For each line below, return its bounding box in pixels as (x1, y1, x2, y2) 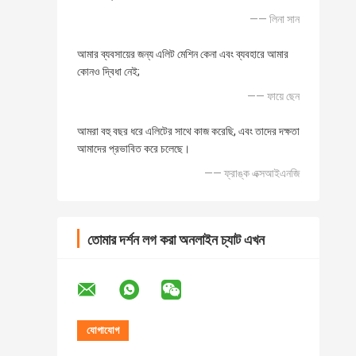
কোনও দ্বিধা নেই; (77, 65, 140, 79)
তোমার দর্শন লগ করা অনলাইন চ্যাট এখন (87, 231, 265, 249)
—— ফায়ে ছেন (247, 90, 300, 103)
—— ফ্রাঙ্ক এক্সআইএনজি (204, 167, 300, 180)
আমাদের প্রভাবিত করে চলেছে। (77, 142, 190, 156)
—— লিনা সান (250, 13, 300, 26)
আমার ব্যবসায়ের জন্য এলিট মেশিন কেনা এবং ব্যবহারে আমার (77, 48, 288, 61)
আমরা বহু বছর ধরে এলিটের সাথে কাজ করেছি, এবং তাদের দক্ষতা (77, 125, 300, 138)
